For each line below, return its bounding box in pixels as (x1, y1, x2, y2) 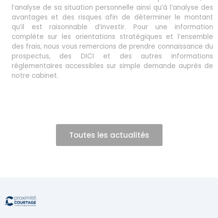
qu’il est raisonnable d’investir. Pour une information (11, 22, 213, 32)
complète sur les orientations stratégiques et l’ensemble (11, 32, 213, 41)
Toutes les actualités (69, 130, 149, 141)
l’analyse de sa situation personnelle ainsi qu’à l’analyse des (11, 2, 213, 12)
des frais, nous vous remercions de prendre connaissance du (11, 41, 213, 51)
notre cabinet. (11, 71, 58, 80)
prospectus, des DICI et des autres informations (11, 51, 213, 61)
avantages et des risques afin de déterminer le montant (11, 12, 213, 22)
